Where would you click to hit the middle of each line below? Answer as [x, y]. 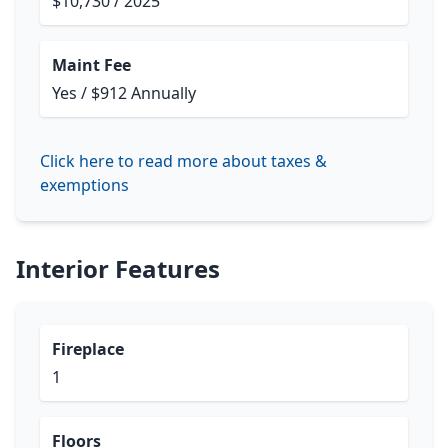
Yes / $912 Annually [124, 93]
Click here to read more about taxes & [183, 161]
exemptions [84, 185]
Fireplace [88, 349]
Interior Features [118, 268]
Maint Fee [91, 65]
